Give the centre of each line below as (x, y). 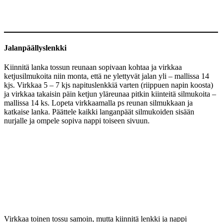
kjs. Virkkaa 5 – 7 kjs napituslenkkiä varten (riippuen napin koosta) (109, 85)
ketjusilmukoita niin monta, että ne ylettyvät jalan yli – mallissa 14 (107, 76)
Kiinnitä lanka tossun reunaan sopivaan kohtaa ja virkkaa (93, 67)
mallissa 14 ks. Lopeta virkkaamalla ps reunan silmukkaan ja (98, 103)
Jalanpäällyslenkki (35, 48)
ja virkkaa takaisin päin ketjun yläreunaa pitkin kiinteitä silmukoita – (110, 94)
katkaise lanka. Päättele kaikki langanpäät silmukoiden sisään (99, 111)
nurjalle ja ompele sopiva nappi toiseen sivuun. (77, 120)
